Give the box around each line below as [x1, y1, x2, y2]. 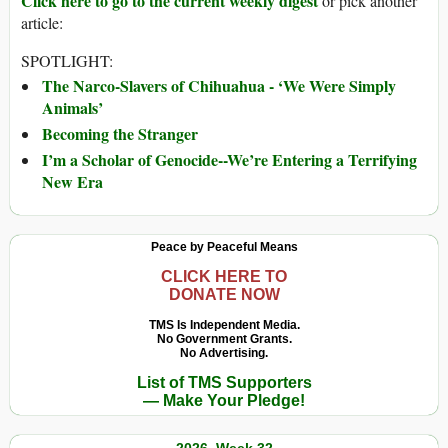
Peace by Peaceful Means [150, 240, 298, 255]
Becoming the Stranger [42, 122, 198, 146]
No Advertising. [180, 346, 268, 361]
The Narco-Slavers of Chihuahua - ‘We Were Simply [42, 74, 396, 98]
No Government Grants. [156, 332, 292, 347]
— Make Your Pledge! [143, 392, 305, 410]
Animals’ [42, 96, 103, 120]
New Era [42, 170, 103, 194]
